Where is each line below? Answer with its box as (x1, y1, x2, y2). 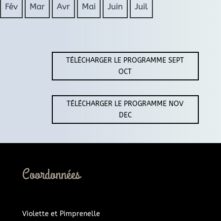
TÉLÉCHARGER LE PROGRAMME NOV (67, 100, 184, 109)
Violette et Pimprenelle (22, 209, 100, 218)
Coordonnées (22, 164, 80, 184)
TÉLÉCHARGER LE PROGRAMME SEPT (66, 56, 184, 65)
